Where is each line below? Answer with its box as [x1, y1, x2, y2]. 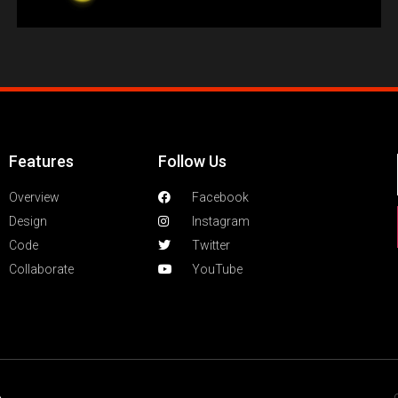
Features [9, 152, 74, 171]
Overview [9, 190, 60, 205]
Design [9, 214, 47, 229]
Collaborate [9, 262, 74, 277]
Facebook [191, 190, 249, 205]
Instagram [191, 214, 250, 229]
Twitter [191, 238, 230, 253]
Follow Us [158, 152, 227, 171]
